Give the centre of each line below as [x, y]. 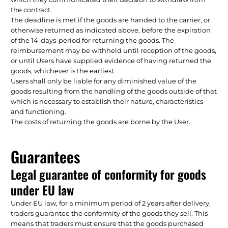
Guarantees [46, 156]
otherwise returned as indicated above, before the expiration [111, 30]
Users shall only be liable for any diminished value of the [104, 81]
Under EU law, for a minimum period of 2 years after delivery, [111, 203]
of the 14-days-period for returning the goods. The [93, 40]
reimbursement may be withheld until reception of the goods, [114, 50]
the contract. [32, 9]
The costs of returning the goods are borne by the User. [101, 121]
